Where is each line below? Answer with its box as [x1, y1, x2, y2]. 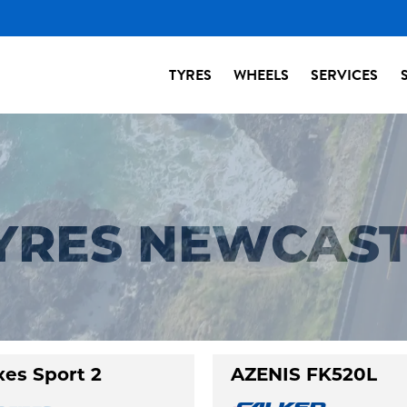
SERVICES [311, 64, 379, 86]
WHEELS [233, 64, 290, 86]
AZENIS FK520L [230, 367, 377, 385]
